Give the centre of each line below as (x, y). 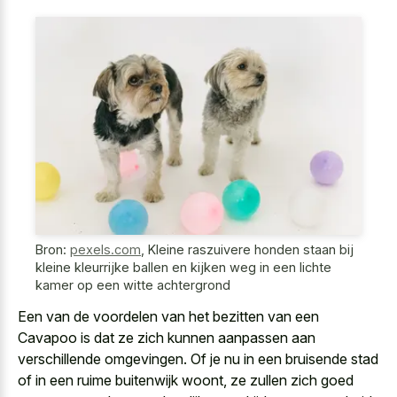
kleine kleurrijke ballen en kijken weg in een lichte (183, 268)
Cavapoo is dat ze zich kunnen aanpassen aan (167, 337)
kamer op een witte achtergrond (133, 285)
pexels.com (105, 250)
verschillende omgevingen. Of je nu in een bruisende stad (198, 358)
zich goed (322, 380)
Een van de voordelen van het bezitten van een (168, 316)
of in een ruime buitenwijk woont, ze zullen (154, 380)
